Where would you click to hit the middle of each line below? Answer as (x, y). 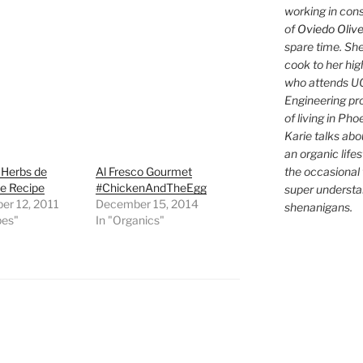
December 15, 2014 (147, 203)
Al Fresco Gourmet (144, 171)
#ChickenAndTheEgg (152, 187)
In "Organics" (130, 220)
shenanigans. (318, 207)
